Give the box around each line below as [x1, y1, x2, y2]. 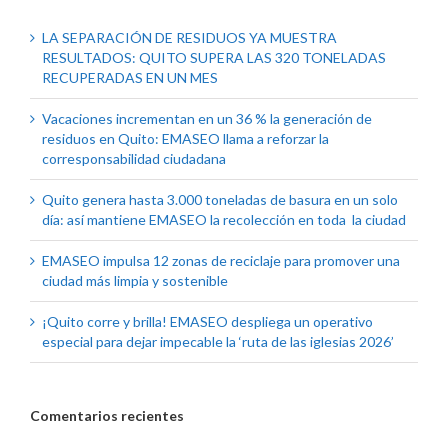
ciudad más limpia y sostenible [42, 272, 228, 290]
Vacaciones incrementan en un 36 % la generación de [42, 110, 372, 128]
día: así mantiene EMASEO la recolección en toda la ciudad [42, 211, 406, 229]
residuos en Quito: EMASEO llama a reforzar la [42, 130, 329, 148]
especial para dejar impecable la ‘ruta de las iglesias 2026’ [42, 333, 394, 351]
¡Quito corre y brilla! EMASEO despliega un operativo [42, 313, 373, 331]
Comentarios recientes [30, 407, 184, 425]
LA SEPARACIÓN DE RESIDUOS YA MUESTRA [42, 29, 337, 47]
